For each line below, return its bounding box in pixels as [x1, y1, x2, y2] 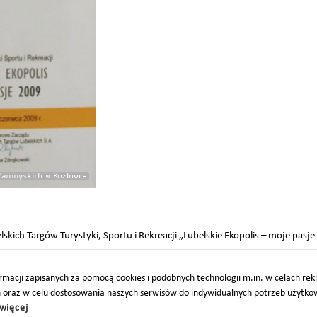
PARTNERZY [31, 303, 78, 312]
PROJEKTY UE [103, 303, 156, 312]
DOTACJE [181, 303, 216, 312]
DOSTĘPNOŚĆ [241, 303, 294, 312]
